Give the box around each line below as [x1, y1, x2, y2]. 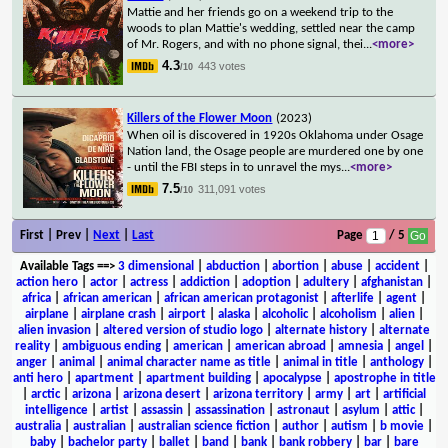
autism [331, 419, 368, 433]
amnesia [338, 339, 383, 353]
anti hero [12, 371, 63, 385]
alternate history [275, 323, 367, 337]
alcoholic [261, 307, 308, 321]
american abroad [235, 339, 326, 353]
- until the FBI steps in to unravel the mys [127, 160, 342, 174]
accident [374, 259, 420, 273]
